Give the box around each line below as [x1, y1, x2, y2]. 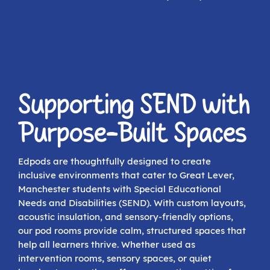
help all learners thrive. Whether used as [18, 239, 195, 251]
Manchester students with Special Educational [18, 183, 221, 195]
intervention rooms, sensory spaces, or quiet [18, 253, 212, 265]
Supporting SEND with [18, 92, 250, 120]
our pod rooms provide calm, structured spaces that [18, 225, 246, 237]
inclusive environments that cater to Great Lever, [18, 169, 234, 181]
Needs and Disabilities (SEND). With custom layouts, [18, 197, 246, 209]
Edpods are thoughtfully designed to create [18, 155, 211, 168]
